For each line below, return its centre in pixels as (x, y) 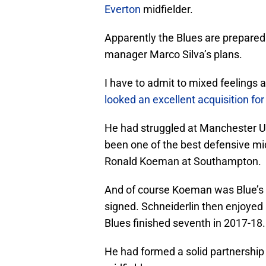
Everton (123, 9)
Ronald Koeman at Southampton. (183, 161)
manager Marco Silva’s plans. (173, 55)
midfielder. (167, 9)
